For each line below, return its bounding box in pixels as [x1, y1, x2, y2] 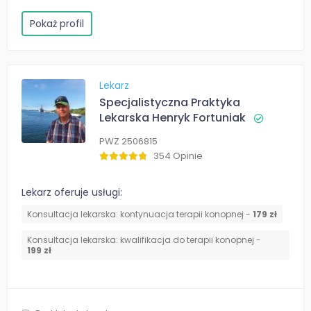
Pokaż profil [30, 17, 84, 31]
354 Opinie [153, 149, 203, 163]
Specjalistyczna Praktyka [99, 94, 240, 111]
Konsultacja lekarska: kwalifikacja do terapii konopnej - [27, 234, 261, 246]
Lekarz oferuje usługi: [22, 185, 122, 200]
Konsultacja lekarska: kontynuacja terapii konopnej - [27, 208, 253, 221]
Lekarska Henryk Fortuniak [99, 110, 246, 126]
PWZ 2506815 [99, 135, 158, 149]
